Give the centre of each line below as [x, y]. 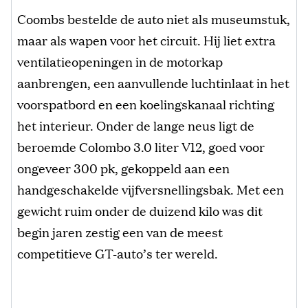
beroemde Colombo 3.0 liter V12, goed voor [141, 146]
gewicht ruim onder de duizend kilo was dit [140, 210]
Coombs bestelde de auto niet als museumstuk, [154, 18]
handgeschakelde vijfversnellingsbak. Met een [151, 189]
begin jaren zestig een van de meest [120, 231]
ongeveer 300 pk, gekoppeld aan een [123, 167]
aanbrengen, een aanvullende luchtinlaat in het [153, 82]
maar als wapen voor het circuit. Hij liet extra [146, 40]
